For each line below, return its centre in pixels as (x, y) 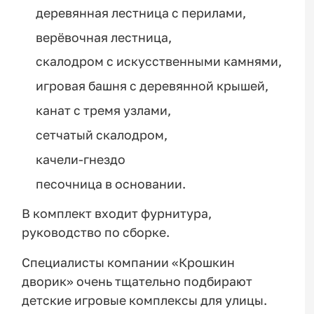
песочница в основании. (110, 184)
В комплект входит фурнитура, (117, 214)
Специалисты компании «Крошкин (129, 262)
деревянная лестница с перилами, (141, 13)
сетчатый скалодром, (101, 135)
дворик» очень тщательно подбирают (137, 281)
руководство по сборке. (96, 233)
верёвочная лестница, (103, 37)
